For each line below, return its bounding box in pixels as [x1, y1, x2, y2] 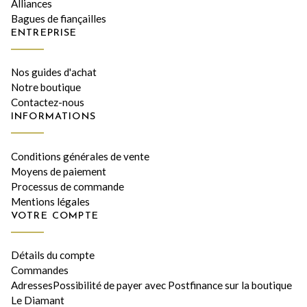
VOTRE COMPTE [11, 210, 99, 221]
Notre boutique [11, 81, 81, 94]
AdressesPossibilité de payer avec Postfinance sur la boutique [11, 279, 292, 292]
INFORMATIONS [11, 112, 96, 123]
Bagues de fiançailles [11, 12, 106, 25]
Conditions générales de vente [11, 149, 149, 162]
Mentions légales [11, 195, 90, 208]
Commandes [11, 264, 69, 277]
